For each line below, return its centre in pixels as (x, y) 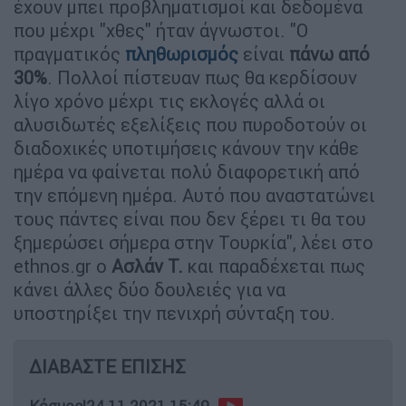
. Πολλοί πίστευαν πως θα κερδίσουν (202, 77)
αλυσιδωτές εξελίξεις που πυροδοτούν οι (190, 124)
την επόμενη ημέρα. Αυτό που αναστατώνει (194, 195)
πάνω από (329, 53)
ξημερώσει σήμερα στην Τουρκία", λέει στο (193, 242)
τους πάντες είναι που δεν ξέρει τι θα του (190, 218)
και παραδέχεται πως (274, 266)
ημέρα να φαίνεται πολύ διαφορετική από (187, 171)
